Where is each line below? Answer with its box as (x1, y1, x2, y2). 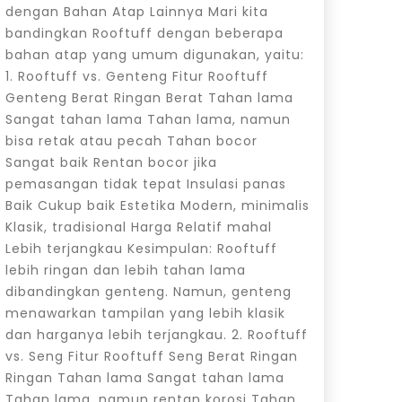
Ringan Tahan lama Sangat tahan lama (4, 368, 284, 387)
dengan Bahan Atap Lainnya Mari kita (4, 2, 268, 21)
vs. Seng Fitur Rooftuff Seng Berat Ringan (4, 346, 298, 365)
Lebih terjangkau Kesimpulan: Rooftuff (4, 239, 277, 258)
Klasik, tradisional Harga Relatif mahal (4, 217, 272, 236)
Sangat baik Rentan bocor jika (4, 153, 217, 171)
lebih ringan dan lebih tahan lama (4, 260, 246, 279)
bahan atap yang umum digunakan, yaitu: (4, 45, 304, 64)
